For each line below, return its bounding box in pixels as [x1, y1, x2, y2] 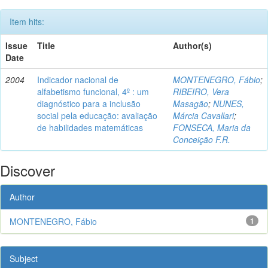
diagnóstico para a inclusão [37, 97, 141, 109]
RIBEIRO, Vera [173, 85, 229, 98]
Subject [10, 252, 38, 264]
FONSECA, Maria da [173, 121, 251, 133]
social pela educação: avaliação [37, 109, 157, 121]
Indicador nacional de [37, 73, 118, 86]
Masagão [173, 97, 208, 109]
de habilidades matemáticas [37, 121, 143, 133]
